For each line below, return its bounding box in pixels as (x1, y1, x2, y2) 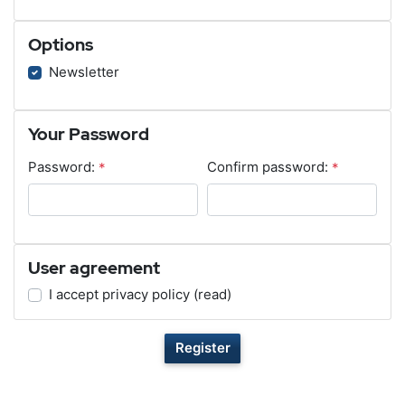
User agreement (28, 256, 160, 279)
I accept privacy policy (48, 286, 190, 304)
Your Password (28, 123, 149, 146)
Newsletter (48, 62, 119, 80)
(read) (193, 286, 231, 304)
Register (174, 339, 231, 357)
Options (28, 33, 93, 57)
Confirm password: (207, 158, 328, 176)
